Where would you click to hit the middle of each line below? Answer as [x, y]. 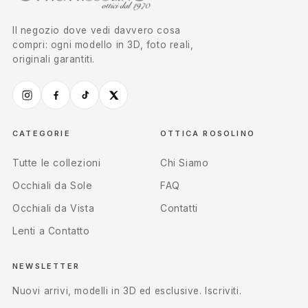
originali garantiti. [54, 59]
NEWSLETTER [46, 266]
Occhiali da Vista [54, 208]
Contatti [179, 208]
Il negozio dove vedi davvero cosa [97, 31]
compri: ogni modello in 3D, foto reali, [103, 45]
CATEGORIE [42, 134]
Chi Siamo [185, 163]
